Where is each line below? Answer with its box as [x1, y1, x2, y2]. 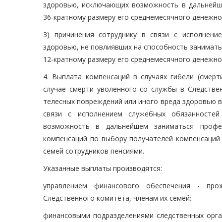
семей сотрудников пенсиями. [43, 146, 144, 156]
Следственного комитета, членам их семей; [43, 193, 191, 203]
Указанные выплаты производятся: [43, 164, 162, 173]
